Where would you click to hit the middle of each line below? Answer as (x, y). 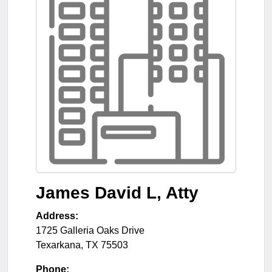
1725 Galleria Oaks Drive (90, 230)
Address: (57, 216)
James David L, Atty (117, 192)
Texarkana (58, 245)
